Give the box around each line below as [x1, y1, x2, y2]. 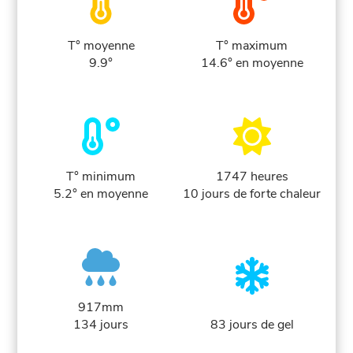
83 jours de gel [210, 316, 294, 334]
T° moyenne [67, 37, 135, 55]
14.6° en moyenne [200, 54, 303, 72]
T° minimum [66, 168, 136, 186]
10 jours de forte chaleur [183, 185, 321, 203]
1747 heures [215, 168, 288, 186]
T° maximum [216, 37, 288, 55]
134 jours [73, 316, 129, 334]
